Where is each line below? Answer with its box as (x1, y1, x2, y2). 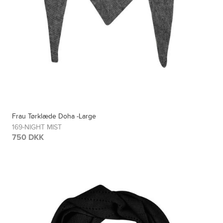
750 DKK (12, 132, 44, 142)
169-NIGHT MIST (12, 122, 62, 131)
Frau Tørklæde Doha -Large (12, 111, 97, 120)
